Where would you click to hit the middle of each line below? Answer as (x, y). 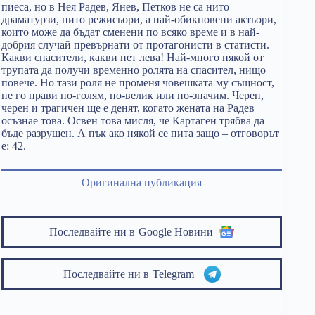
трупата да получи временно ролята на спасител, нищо (134, 70)
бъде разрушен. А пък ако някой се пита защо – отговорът (140, 133)
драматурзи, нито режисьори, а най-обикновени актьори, (139, 19)
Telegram (176, 274)
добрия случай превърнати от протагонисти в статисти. (135, 45)
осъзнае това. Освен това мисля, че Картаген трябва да (133, 121)
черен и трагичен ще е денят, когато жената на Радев (128, 108)
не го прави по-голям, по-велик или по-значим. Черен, (133, 95)
